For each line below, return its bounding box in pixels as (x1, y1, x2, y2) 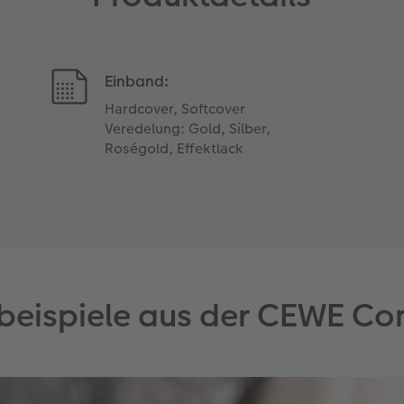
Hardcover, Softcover (105, 97, 246, 119)
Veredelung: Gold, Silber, (105, 117, 271, 139)
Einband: (105, 69, 170, 92)
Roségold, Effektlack (105, 137, 244, 159)
